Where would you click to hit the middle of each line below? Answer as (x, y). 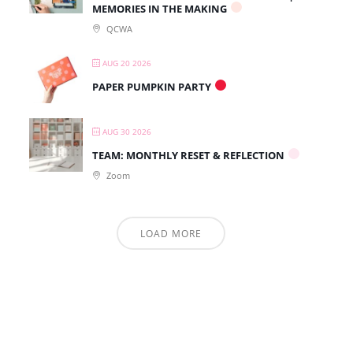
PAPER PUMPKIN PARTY (152, 87)
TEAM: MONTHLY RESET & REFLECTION (188, 156)
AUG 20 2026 (127, 63)
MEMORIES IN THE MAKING (160, 9)
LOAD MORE (171, 234)
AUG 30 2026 (127, 132)
